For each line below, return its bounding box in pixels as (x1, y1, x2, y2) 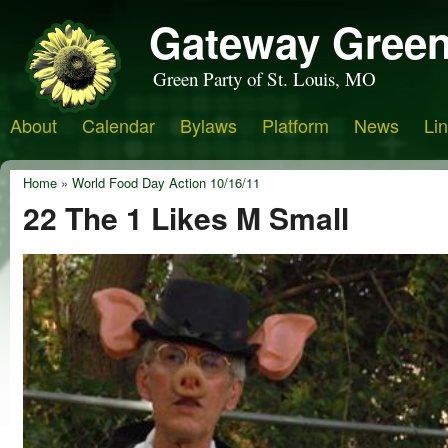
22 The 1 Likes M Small (23, 195, 349, 239)
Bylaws (179, 112, 237, 138)
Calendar (81, 112, 155, 138)
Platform (261, 112, 329, 138)
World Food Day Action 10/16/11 (72, 173, 260, 192)
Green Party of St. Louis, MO (153, 66, 376, 91)
